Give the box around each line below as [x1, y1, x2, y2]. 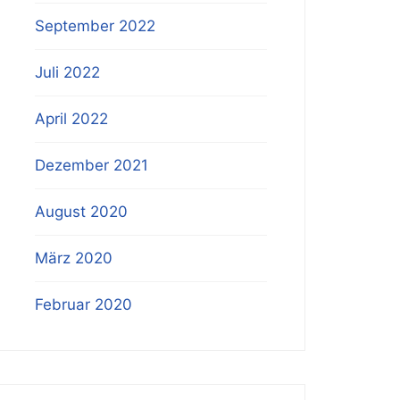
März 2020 [35, 249, 113, 267]
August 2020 [35, 203, 129, 221]
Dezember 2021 [35, 156, 149, 174]
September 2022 [35, 17, 156, 35]
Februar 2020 [35, 296, 133, 313]
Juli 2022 [35, 63, 101, 81]
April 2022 [35, 110, 109, 128]
